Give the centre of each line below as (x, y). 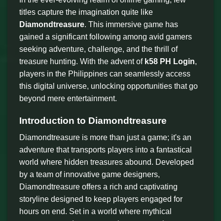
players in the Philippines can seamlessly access (105, 74)
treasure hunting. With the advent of (82, 61)
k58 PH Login (170, 61)
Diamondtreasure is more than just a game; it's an (105, 138)
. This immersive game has (131, 24)
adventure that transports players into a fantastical (106, 150)
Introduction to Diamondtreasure (93, 120)
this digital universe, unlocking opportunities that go (109, 86)
